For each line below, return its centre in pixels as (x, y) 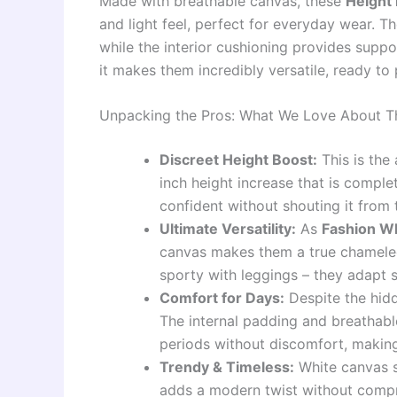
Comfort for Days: (222, 298)
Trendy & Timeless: (227, 367)
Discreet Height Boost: (238, 160)
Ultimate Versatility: (228, 229)
